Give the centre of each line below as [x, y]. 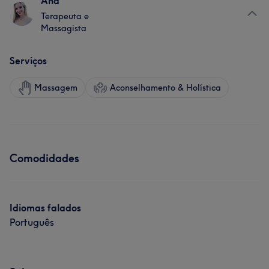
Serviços [28, 61]
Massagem [56, 88]
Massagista [64, 28]
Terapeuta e [65, 16]
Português [32, 222]
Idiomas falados [45, 208]
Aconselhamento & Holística [165, 88]
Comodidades [44, 158]
